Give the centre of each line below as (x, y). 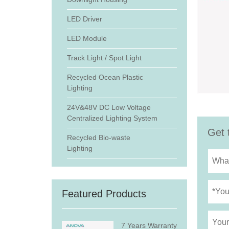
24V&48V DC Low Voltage (109, 107)
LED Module (87, 38)
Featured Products (104, 194)
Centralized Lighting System (112, 118)
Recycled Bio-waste (98, 138)
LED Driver (84, 19)
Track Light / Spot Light (104, 58)
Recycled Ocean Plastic (105, 77)
